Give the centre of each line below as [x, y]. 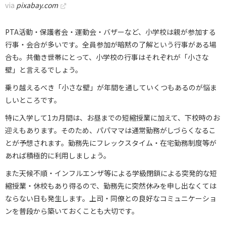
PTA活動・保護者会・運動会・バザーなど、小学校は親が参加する [110, 32]
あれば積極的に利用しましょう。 [58, 155]
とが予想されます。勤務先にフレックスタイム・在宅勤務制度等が [111, 143]
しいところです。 [33, 100]
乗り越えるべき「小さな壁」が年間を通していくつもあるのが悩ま [111, 87]
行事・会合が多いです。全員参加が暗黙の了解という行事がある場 [111, 44]
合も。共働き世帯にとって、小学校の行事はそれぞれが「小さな [107, 57]
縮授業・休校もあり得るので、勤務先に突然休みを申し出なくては [111, 185]
